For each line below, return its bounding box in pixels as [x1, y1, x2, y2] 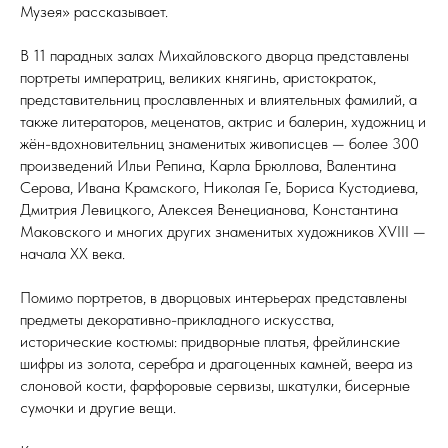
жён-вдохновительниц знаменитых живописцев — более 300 [20, 134, 419, 154]
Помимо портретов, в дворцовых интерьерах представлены [20, 288, 407, 308]
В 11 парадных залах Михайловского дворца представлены [20, 46, 409, 66]
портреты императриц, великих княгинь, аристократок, [20, 68, 376, 88]
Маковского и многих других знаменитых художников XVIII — [20, 222, 426, 242]
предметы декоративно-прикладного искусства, [20, 310, 334, 330]
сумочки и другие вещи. [20, 398, 176, 418]
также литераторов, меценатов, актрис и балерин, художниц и [20, 112, 426, 132]
